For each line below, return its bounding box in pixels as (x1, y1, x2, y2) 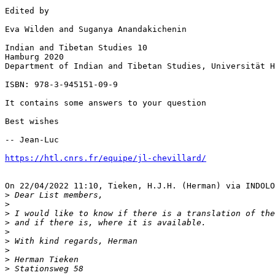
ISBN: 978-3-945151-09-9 (5, 80, 118, 90)
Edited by (5, 6, 49, 16)
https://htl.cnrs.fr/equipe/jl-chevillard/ (5, 153, 206, 163)
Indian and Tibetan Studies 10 (5, 43, 147, 53)
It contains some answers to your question (5, 98, 206, 108)
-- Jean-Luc (5, 135, 59, 145)
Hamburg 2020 (5, 52, 64, 62)
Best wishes (5, 117, 59, 126)
